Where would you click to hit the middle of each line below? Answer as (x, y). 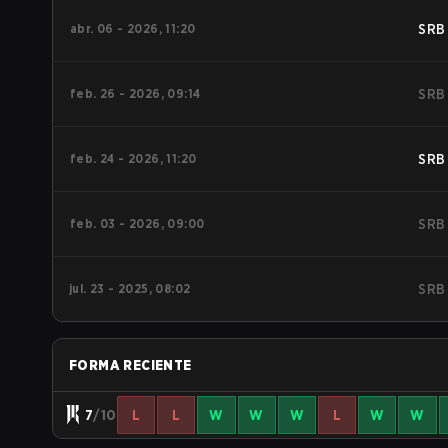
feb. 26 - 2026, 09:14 (135, 93)
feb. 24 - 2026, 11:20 (133, 158)
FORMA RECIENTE (130, 365)
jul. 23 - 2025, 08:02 (130, 288)
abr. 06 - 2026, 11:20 (133, 28)
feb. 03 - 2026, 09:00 (137, 223)
